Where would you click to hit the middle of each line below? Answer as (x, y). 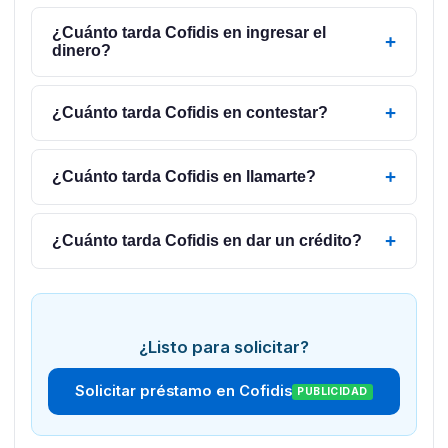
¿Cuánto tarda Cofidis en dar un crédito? (206, 241)
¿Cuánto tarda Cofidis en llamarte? (183, 177)
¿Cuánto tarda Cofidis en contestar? (189, 113)
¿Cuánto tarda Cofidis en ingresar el (188, 33)
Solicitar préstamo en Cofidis (183, 391)
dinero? (81, 51)
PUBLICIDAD (332, 392)
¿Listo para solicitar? (224, 347)
